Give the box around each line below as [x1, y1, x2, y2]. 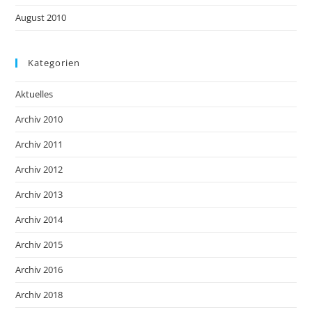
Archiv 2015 [15, 237, 63, 251]
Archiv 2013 [15, 187, 63, 201]
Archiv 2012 [15, 162, 63, 175]
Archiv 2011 [15, 137, 63, 150]
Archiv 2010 [15, 112, 63, 125]
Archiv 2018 [15, 288, 63, 301]
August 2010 [15, 10, 67, 24]
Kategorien [28, 56, 81, 69]
